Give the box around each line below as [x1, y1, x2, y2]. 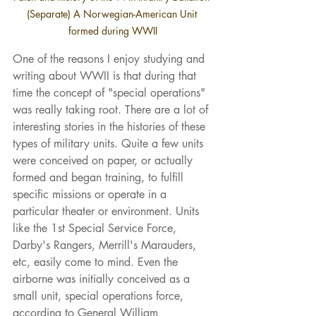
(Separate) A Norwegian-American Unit [26, 7, 200, 21]
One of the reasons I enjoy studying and [13, 51, 208, 67]
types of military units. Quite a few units [13, 136, 207, 152]
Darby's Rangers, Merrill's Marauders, [13, 238, 200, 253]
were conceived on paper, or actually [13, 153, 196, 169]
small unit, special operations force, [13, 288, 187, 304]
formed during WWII [68, 24, 157, 38]
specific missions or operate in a [13, 187, 170, 202]
